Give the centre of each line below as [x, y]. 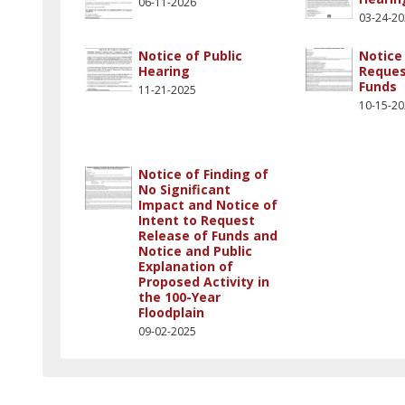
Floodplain [171, 312]
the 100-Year [179, 297]
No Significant [184, 189]
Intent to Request [197, 220]
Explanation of [186, 266]
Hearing [164, 71]
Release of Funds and [208, 235]
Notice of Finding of [203, 174]
